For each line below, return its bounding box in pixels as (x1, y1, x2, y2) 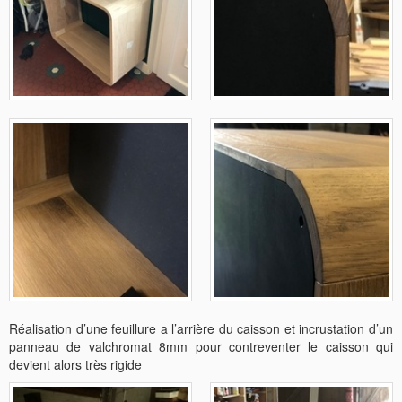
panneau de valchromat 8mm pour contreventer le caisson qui (9, 336, 393, 355)
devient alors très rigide (9, 354, 142, 373)
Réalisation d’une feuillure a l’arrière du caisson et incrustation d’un (9, 319, 393, 337)
